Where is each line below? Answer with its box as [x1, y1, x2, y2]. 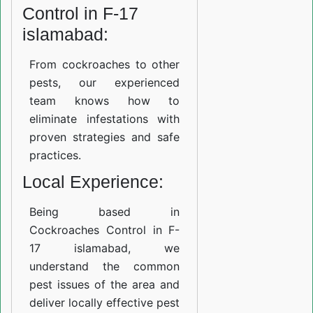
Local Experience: [22, 172, 163, 191]
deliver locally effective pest [29, 296, 180, 310]
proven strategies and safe [29, 130, 180, 144]
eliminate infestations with [29, 112, 180, 126]
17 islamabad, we [29, 241, 180, 255]
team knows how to [29, 94, 180, 108]
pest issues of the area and [29, 277, 180, 291]
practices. [29, 148, 81, 162]
